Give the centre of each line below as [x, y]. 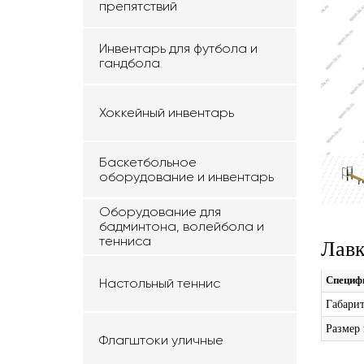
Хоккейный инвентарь [167, 113]
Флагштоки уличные [161, 340]
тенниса [125, 241]
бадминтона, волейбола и [182, 226]
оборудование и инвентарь [186, 177]
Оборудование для [160, 212]
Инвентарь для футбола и [178, 48]
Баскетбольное [148, 162]
